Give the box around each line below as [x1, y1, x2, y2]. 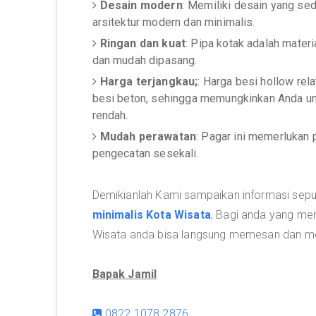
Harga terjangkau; [99, 75, 198, 88]
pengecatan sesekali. [92, 147, 199, 160]
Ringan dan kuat [99, 37, 186, 50]
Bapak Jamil [92, 267, 157, 281]
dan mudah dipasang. [92, 54, 197, 67]
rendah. [92, 109, 128, 122]
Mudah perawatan [99, 130, 197, 143]
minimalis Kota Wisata [92, 208, 211, 221]
